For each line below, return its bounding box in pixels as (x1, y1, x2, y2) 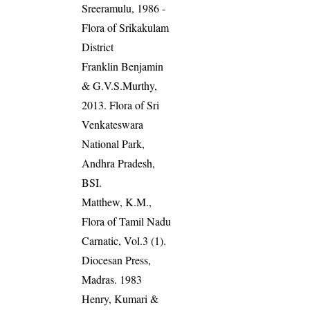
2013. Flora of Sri (82, 97, 160, 112)
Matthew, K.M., (82, 194, 152, 209)
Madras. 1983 (82, 271, 143, 286)
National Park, (82, 136, 145, 151)
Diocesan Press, (82, 252, 152, 267)
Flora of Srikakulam (82, 19, 170, 35)
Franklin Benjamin (82, 58, 164, 73)
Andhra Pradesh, (82, 155, 156, 170)
